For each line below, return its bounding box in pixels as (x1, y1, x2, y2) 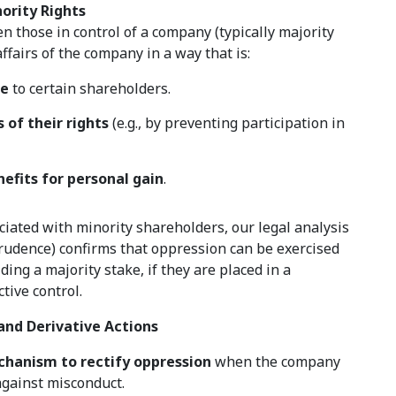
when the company (211, 352, 341, 372)
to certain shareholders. (9, 79, 171, 99)
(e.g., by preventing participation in (109, 113, 346, 133)
